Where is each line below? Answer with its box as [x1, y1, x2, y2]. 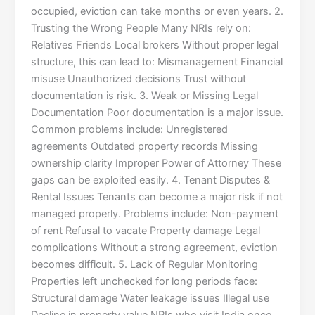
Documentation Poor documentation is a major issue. [31, 106, 284, 120]
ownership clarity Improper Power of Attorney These [31, 157, 282, 170]
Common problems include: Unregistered [31, 123, 229, 136]
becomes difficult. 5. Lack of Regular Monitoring [31, 258, 259, 271]
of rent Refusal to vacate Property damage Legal [31, 224, 261, 238]
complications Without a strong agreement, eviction [31, 241, 278, 255]
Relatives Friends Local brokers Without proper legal [31, 39, 279, 52]
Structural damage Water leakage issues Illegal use [31, 292, 270, 305]
